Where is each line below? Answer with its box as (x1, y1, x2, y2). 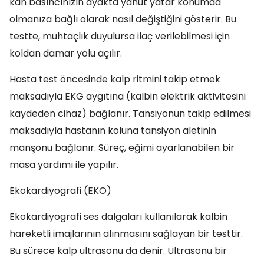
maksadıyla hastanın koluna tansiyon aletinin (9, 124, 216, 137)
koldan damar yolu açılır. (9, 47, 122, 60)
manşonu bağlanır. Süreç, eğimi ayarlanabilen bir (9, 141, 235, 154)
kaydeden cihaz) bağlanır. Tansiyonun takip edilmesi (9, 107, 251, 120)
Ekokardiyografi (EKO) (9, 184, 111, 197)
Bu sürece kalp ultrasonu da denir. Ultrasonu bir (9, 244, 227, 258)
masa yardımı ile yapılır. (9, 158, 118, 171)
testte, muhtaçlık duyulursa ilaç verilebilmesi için (9, 29, 230, 43)
